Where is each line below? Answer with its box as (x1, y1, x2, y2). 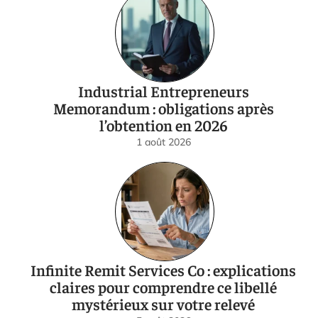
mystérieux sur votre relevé (72, 294, 255, 314)
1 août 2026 (136, 136, 191, 149)
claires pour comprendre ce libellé (50, 277, 277, 297)
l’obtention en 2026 (99, 115, 228, 136)
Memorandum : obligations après (53, 98, 274, 119)
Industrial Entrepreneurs (77, 81, 249, 102)
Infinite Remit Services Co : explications (31, 260, 296, 280)
